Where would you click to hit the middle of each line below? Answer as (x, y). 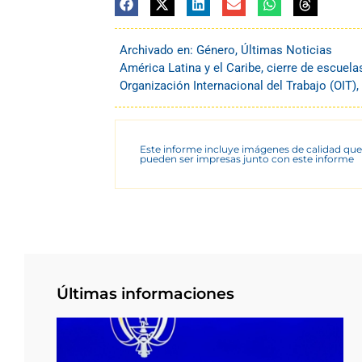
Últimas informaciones (145, 293)
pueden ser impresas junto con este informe (247, 158)
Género (216, 50)
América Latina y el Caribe (190, 67)
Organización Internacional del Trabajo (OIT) (238, 85)
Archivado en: (158, 50)
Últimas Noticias (286, 50)
